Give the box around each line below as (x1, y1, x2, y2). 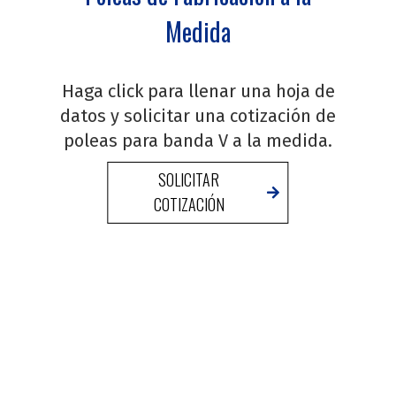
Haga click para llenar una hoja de (61, 80, 335, 103)
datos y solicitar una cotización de (60, 105, 336, 127)
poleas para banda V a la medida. (64, 130, 332, 152)
